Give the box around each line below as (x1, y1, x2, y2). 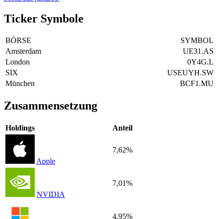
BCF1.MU (180, 79, 214, 88)
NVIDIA (37, 190, 65, 199)
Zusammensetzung (4, 99, 97, 112)
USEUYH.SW (167, 68, 214, 77)
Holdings (5, 124, 35, 132)
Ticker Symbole (4, 12, 84, 25)
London (5, 58, 30, 66)
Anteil (112, 124, 132, 132)
